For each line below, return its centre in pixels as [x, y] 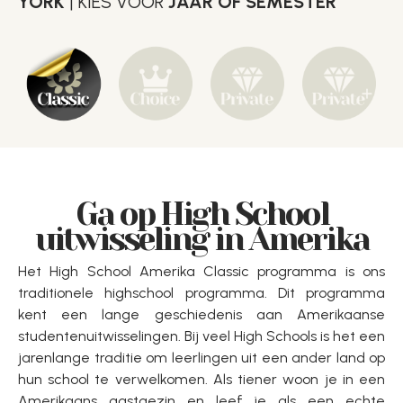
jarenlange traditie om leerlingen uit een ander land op [201, 358]
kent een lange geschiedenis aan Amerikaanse [201, 314]
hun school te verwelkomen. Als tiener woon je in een [201, 379]
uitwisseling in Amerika [201, 239]
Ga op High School [201, 214]
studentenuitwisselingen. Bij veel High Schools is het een [201, 336]
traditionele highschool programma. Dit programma [201, 293]
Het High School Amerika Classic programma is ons [201, 271]
